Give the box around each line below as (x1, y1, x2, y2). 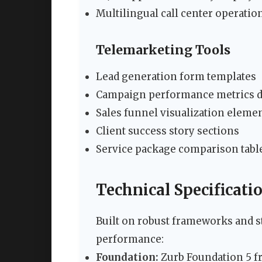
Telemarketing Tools (96, 42, 230, 58)
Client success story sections (96, 124, 239, 137)
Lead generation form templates (96, 70, 256, 83)
